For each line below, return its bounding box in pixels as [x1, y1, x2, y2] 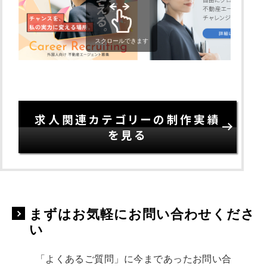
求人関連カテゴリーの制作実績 [35, 110, 221, 127]
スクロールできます [95, 37, 149, 44]
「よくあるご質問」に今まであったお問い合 [35, 253, 232, 265]
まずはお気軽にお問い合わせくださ [29, 206, 256, 222]
